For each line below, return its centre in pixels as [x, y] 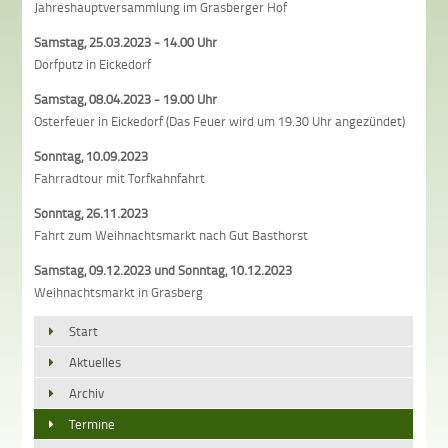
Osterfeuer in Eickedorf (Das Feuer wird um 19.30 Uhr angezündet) [220, 120]
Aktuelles [95, 361]
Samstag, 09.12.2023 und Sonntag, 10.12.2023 [163, 269]
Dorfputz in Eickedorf [93, 63]
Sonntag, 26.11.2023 [91, 212]
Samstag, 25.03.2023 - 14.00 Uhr [126, 41]
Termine [92, 423]
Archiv [87, 392]
